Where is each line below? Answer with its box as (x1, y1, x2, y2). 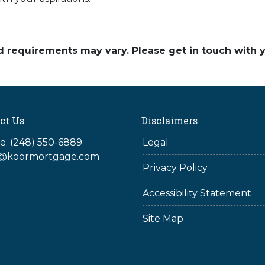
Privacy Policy (143, 162, 208, 173)
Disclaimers (141, 114, 198, 127)
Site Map (143, 213, 183, 224)
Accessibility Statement (143, 188, 251, 199)
